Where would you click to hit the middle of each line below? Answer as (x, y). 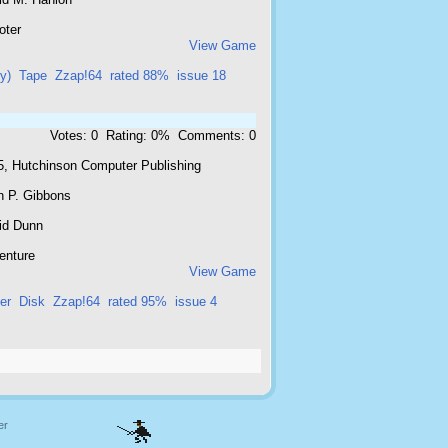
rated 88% (139, 75)
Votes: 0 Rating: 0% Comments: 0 (153, 135)
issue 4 (196, 301)
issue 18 (201, 75)
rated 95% (137, 301)
